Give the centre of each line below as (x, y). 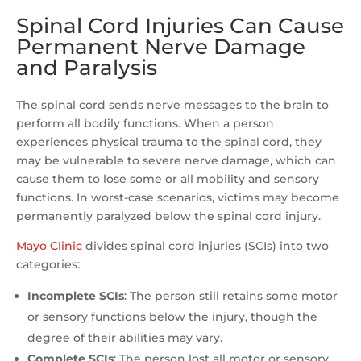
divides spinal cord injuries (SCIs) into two (205, 246)
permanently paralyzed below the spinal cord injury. (168, 216)
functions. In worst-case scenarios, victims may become (178, 198)
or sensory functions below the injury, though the (172, 317)
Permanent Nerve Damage (161, 47)
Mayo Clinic (49, 246)
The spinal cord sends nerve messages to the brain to (172, 105)
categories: (48, 265)
